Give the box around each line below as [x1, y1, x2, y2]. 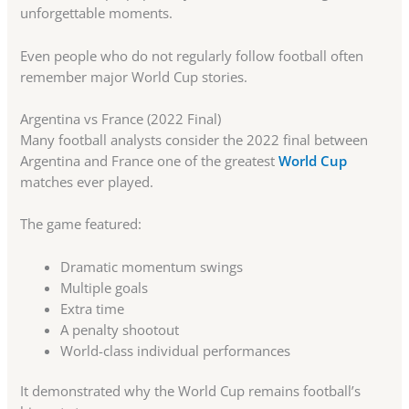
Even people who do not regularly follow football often [20, 46, 364, 65]
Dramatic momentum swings [60, 257, 244, 276]
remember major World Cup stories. [20, 67, 248, 86]
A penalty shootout [60, 320, 180, 339]
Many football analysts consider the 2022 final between [20, 130, 369, 149]
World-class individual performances [60, 341, 291, 360]
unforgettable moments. [20, 4, 173, 23]
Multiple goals [60, 278, 149, 297]
